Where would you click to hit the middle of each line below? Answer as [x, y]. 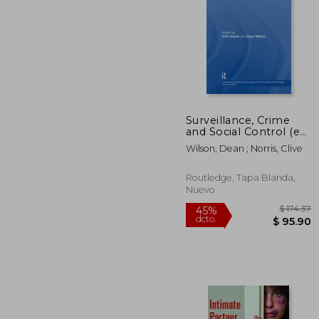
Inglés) [205, 143]
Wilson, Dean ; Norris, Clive [244, 148]
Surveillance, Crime [238, 120]
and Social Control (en [247, 131]
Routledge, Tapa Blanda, [241, 177]
